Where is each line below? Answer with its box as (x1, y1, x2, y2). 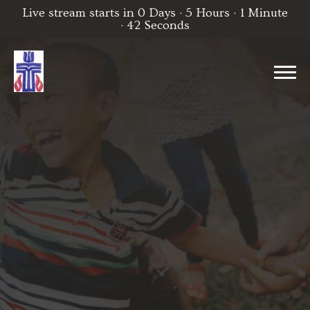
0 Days (138, 5, 176, 20)
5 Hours (185, 5, 230, 20)
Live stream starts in (22, 5, 138, 20)
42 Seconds (127, 17, 190, 33)
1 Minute (240, 5, 288, 20)
